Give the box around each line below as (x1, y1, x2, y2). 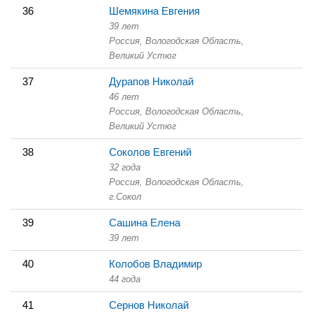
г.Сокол (109, 191, 141, 202)
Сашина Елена (109, 216, 180, 228)
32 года (109, 161, 140, 173)
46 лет (109, 91, 139, 102)
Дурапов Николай (109, 75, 194, 87)
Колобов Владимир (109, 257, 202, 270)
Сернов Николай (109, 298, 189, 311)
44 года (109, 273, 140, 284)
